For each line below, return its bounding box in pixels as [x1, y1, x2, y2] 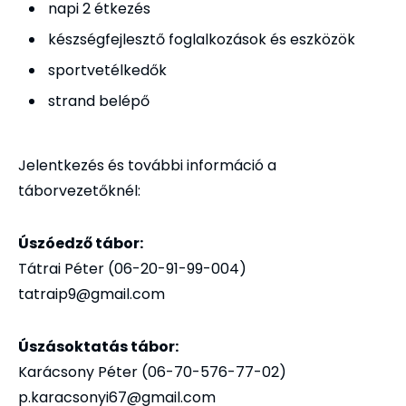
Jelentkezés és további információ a [18, 154, 276, 176]
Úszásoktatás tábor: [18, 335, 179, 357]
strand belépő [48, 90, 150, 111]
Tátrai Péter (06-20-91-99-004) [18, 257, 246, 279]
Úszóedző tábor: [18, 232, 143, 254]
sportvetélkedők [48, 59, 167, 81]
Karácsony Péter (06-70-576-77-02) [18, 361, 286, 382]
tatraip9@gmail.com [18, 283, 165, 304]
